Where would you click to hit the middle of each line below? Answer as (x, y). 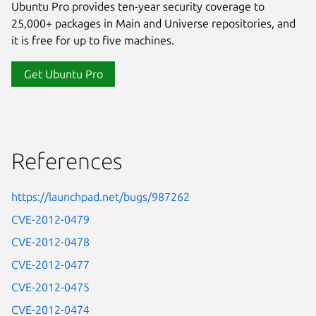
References (67, 161)
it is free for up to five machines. (93, 41)
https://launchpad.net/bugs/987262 (101, 197)
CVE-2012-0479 (50, 220)
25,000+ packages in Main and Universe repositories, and (153, 24)
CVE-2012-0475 (50, 287)
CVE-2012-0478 (50, 242)
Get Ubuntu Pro (63, 74)
